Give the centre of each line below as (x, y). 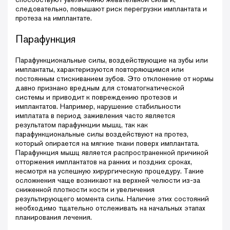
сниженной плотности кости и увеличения (85, 189)
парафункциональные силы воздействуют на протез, (102, 134)
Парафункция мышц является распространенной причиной (112, 152)
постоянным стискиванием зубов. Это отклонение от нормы (114, 78)
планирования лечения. (54, 217)
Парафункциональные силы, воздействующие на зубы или (112, 60)
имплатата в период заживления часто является (95, 115)
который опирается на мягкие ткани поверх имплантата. (107, 143)
